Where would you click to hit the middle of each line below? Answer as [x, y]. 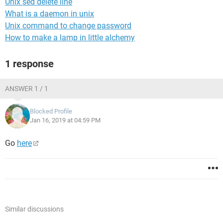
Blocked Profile [51, 111]
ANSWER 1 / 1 [27, 89]
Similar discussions [34, 209]
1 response [29, 64]
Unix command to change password [68, 26]
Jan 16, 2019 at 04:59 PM [65, 120]
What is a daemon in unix [50, 14]
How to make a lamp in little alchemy [70, 38]
